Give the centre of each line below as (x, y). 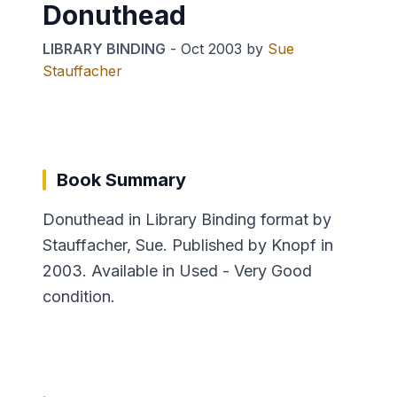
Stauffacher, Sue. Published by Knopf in (188, 245)
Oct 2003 (211, 48)
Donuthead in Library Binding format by (187, 219)
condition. (79, 296)
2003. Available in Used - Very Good (177, 270)
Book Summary (121, 179)
